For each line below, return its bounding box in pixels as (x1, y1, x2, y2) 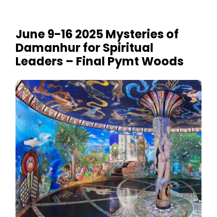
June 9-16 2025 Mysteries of (15, 26, 179, 42)
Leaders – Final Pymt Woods (15, 53, 184, 69)
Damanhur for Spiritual (15, 39, 154, 56)
